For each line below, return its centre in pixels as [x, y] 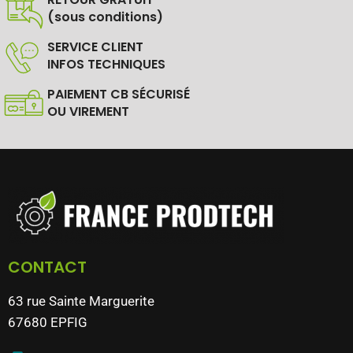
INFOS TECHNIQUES [106, 64]
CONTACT [47, 267]
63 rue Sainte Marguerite [81, 301]
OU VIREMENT [88, 111]
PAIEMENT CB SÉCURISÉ [119, 94]
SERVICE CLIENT [95, 47]
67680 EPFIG [48, 322]
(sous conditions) [105, 17]
